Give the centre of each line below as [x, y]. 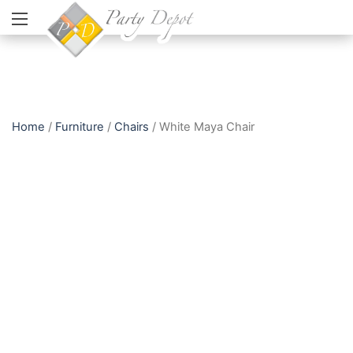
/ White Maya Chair [202, 127]
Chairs [132, 127]
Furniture [80, 127]
